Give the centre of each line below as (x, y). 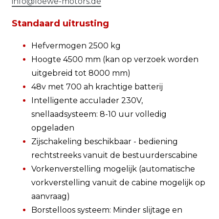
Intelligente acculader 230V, (87, 100)
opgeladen (53, 128)
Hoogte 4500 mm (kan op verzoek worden (115, 59)
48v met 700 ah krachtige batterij (97, 87)
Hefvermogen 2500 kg (76, 45)
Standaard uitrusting (60, 23)
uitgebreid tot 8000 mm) (81, 73)
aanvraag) (51, 196)
